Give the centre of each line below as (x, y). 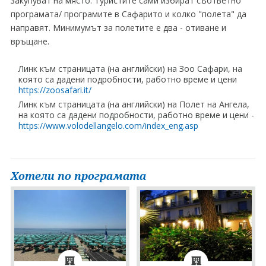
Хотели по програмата (78, 176)
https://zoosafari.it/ (55, 90)
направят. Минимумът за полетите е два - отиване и (118, 28)
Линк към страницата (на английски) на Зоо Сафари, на (130, 69)
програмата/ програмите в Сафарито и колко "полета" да (128, 14)
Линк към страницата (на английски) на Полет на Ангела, (134, 104)
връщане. (30, 41)
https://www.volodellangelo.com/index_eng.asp (108, 126)
